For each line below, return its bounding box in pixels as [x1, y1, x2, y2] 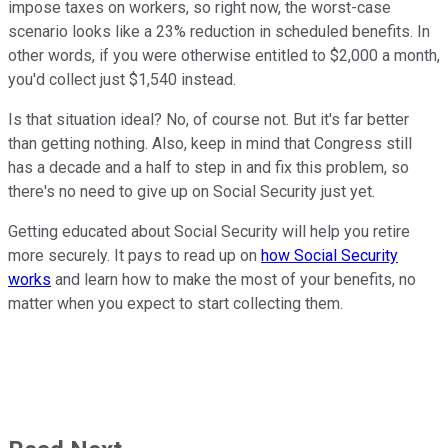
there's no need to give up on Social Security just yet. [8, 181, 375, 201]
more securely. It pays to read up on [8, 245, 261, 265]
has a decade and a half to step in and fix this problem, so [8, 157, 409, 177]
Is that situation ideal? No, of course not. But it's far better [8, 109, 409, 129]
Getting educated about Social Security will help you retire [8, 221, 410, 241]
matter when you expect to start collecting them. [8, 293, 343, 313]
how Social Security [261, 245, 398, 265]
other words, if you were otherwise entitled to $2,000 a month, [8, 45, 440, 65]
